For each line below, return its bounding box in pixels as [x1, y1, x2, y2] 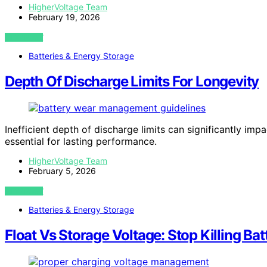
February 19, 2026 [29, 11, 100, 22]
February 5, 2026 [29, 165, 96, 176]
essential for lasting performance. [5, 135, 157, 147]
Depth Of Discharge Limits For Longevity [5, 72, 259, 90]
